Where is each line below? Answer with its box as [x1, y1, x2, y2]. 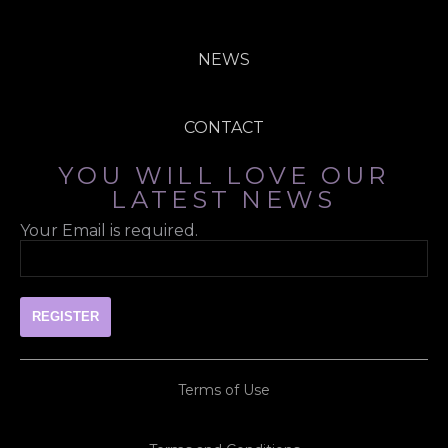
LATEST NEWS [111, 185, 337, 215]
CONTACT [184, 118, 264, 138]
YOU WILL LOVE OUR [58, 161, 390, 191]
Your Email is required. [20, 221, 198, 241]
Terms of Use [178, 381, 270, 400]
